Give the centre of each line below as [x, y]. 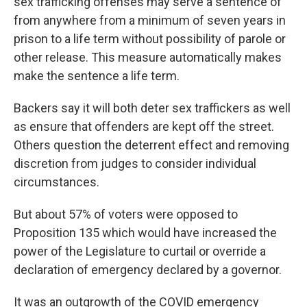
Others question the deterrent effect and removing [151, 145]
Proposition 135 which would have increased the [145, 233]
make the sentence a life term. [97, 76]
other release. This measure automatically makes [148, 57]
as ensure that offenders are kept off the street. [144, 126]
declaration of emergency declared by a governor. [148, 270]
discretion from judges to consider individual [135, 163]
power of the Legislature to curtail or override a [140, 251]
